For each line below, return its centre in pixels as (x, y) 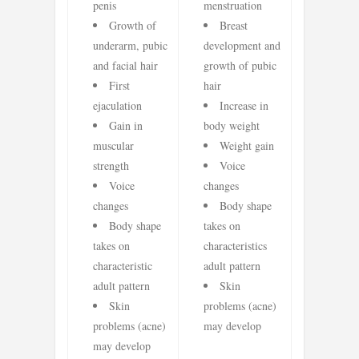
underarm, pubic (130, 46)
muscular (113, 146)
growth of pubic (240, 66)
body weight (232, 126)
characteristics (235, 246)
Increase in (244, 106)
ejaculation (117, 106)
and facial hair (125, 66)
